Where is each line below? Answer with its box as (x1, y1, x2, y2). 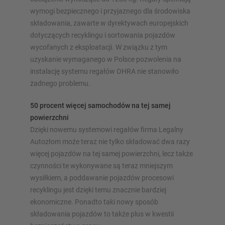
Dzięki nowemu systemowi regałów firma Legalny (30, 126, 183, 134)
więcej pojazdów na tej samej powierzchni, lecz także (30, 150, 193, 158)
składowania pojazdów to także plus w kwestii (30, 210, 174, 218)
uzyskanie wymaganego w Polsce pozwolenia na (30, 55, 181, 64)
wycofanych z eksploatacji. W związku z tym (30, 43, 167, 52)
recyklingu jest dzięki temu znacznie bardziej (30, 186, 166, 194)
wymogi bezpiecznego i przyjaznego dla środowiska (30, 7, 190, 16)
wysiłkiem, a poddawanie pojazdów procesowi (30, 174, 174, 182)
